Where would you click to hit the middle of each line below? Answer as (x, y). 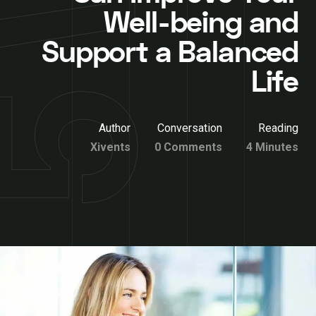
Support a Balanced (170, 53)
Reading (278, 128)
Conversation (190, 128)
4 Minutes (272, 147)
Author (115, 128)
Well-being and (201, 23)
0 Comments (188, 147)
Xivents (110, 147)
